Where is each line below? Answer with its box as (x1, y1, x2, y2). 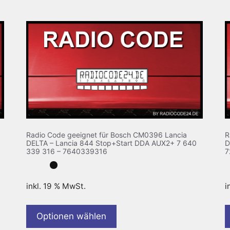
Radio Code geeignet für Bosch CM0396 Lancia (26, 130, 187, 140)
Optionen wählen (36, 211, 106, 222)
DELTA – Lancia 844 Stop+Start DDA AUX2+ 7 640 (26, 139, 197, 148)
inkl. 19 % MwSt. (26, 181, 86, 191)
